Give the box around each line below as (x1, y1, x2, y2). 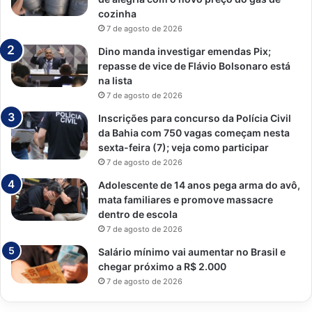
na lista (98, 74, 132, 86)
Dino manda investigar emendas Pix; (98, 45, 271, 57)
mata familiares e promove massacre (98, 193, 273, 205)
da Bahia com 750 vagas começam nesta (98, 126, 290, 139)
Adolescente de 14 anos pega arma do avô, (98, 178, 300, 191)
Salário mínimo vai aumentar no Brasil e (98, 245, 286, 258)
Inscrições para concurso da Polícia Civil (98, 111, 291, 124)
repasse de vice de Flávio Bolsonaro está (98, 59, 290, 72)
